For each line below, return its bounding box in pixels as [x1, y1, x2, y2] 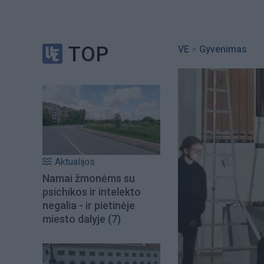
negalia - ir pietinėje [42, 199, 135, 212]
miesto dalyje [42, 212, 105, 225]
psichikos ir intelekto [42, 185, 141, 198]
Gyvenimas [199, 44, 247, 55]
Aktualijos [55, 156, 95, 167]
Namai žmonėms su [42, 171, 135, 184]
